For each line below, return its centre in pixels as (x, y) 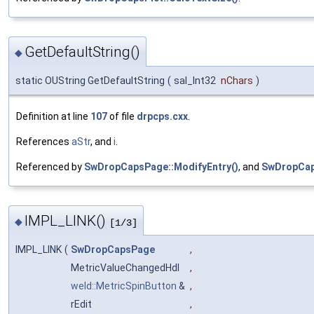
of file (122, 117)
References (44, 142)
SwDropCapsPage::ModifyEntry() (161, 167)
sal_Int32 (196, 81)
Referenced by (50, 167)
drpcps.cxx (162, 117)
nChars (237, 81)
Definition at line (53, 117)
